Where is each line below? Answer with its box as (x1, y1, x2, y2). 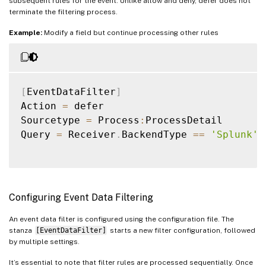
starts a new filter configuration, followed (107, 226, 255, 235)
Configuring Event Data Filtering (9, 191, 153, 203)
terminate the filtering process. (9, 7, 118, 16)
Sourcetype (21, 114, 86, 126)
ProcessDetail (145, 114, 223, 126)
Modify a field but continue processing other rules (42, 28, 218, 37)
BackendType (122, 128, 193, 140)
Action (21, 100, 62, 112)
